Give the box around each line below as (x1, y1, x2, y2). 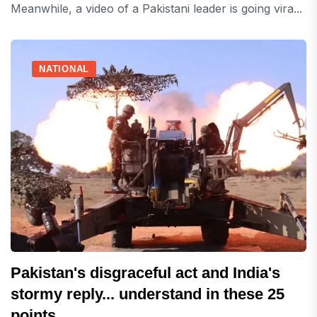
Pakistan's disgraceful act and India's (11, 264, 280, 282)
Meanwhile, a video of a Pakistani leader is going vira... (11, 1, 302, 16)
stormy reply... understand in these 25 (11, 285, 284, 304)
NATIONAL (39, 64, 90, 75)
